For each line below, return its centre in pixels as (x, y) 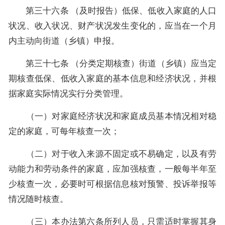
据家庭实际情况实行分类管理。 (68, 93)
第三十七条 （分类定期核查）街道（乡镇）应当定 (113, 63)
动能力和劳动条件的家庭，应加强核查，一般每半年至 (113, 169)
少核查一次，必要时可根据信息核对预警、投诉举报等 (113, 184)
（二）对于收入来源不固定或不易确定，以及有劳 (113, 154)
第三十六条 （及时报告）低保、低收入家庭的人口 (113, 11)
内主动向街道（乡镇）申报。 (64, 41)
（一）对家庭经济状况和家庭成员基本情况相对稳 (113, 116)
